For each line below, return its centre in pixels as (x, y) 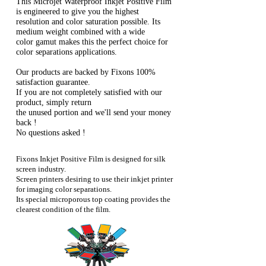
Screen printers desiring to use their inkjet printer (94, 179)
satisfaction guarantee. (53, 82)
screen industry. (41, 169)
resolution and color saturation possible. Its (88, 21)
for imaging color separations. (64, 189)
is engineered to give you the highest (77, 11)
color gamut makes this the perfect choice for (92, 42)
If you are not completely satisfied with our (89, 92)
